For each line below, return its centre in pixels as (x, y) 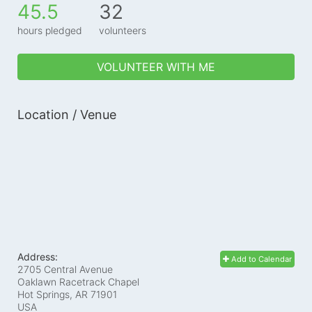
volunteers (123, 30)
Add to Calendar (260, 259)
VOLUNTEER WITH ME (156, 67)
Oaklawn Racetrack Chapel (78, 281)
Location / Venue (67, 114)
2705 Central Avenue (65, 269)
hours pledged (50, 30)
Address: (38, 256)
